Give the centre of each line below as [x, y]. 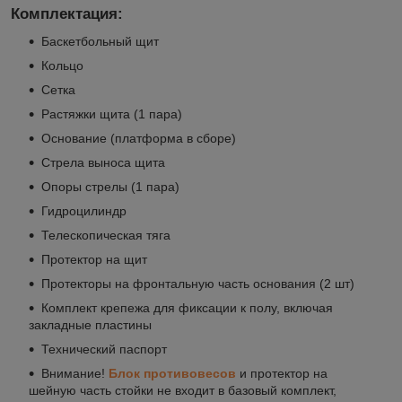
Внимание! [73, 374]
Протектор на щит [94, 260]
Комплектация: [67, 14]
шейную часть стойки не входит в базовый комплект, [183, 391]
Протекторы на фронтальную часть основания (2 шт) [198, 284]
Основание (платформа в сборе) [139, 139]
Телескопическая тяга [106, 236]
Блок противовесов [172, 374]
